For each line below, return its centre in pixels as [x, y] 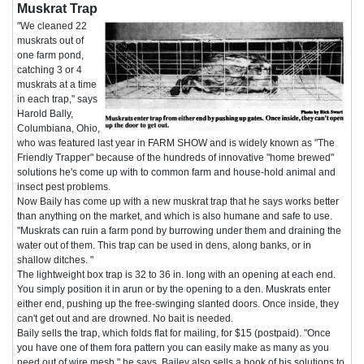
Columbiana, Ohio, [58, 128]
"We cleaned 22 [52, 26]
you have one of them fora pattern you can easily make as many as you [173, 347]
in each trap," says [57, 99]
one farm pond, [50, 55]
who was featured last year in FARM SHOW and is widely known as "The [176, 143]
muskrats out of [50, 40]
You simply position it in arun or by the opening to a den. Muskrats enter [174, 289]
